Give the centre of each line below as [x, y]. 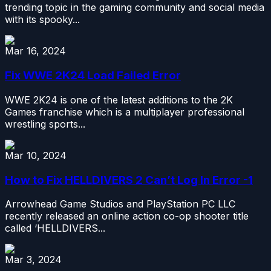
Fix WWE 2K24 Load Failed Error [93, 76]
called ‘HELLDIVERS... [55, 228]
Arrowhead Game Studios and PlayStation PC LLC [120, 204]
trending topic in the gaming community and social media [135, 8]
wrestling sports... [45, 124]
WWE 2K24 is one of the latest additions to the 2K [119, 100]
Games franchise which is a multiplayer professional [125, 112]
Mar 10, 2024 [36, 155]
